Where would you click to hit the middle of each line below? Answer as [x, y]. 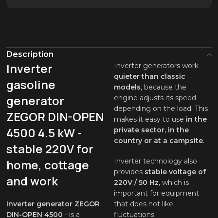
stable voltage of [175, 172]
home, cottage [48, 165]
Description [30, 54]
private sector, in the [151, 130]
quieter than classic [149, 77]
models [127, 87]
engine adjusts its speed [155, 98]
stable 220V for [50, 149]
